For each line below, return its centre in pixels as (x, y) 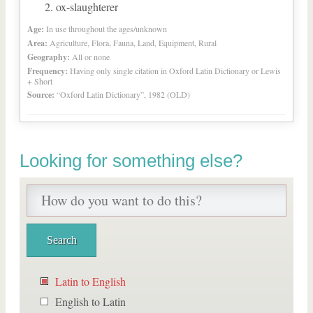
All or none (91, 57)
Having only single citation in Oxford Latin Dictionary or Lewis (175, 71)
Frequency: (48, 71)
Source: (41, 95)
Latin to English (90, 281)
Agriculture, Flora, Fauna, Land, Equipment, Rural (133, 43)
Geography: (49, 57)
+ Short (40, 81)
